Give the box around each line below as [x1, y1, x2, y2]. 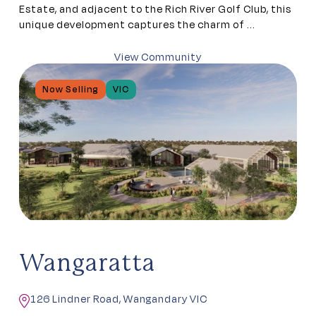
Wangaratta [19, 253, 155, 276]
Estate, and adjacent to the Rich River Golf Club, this [19, 2, 291, 18]
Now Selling [42, 83, 99, 96]
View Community [114, 50, 202, 66]
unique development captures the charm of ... [19, 18, 255, 33]
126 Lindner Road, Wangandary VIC [30, 292, 207, 308]
